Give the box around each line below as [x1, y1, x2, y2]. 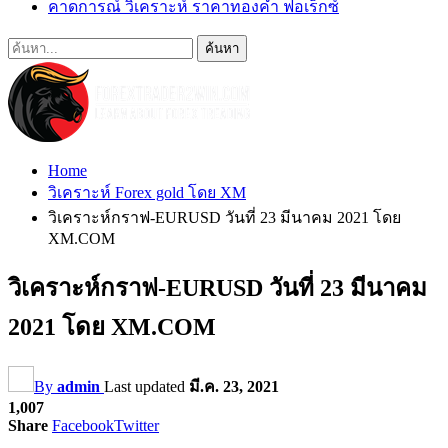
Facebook [52, 416, 114, 434]
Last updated [104, 377, 189, 395]
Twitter [114, 416, 159, 434]
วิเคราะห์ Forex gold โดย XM [48, 184, 246, 201]
